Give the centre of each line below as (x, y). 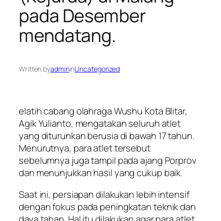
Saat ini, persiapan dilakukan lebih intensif (104, 194)
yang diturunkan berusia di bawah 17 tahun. (107, 136)
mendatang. (67, 36)
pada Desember (82, 16)
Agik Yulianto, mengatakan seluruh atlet (100, 124)
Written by (35, 69)
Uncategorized (97, 69)
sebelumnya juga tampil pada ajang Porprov (108, 161)
